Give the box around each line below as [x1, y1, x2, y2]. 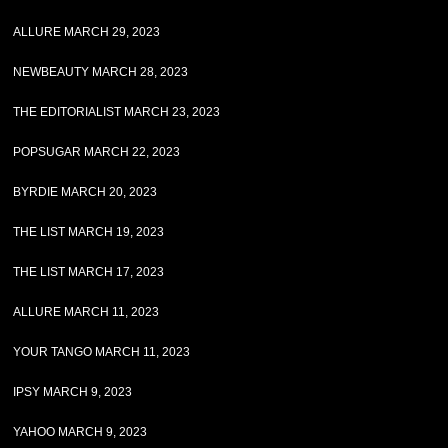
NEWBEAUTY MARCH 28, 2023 [13, 65, 189, 79]
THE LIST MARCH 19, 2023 [13, 225, 165, 239]
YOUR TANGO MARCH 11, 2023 [13, 345, 191, 359]
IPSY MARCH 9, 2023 [13, 385, 133, 399]
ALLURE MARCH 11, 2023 [13, 305, 160, 319]
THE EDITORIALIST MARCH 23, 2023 [13, 105, 221, 119]
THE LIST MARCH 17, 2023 [13, 265, 165, 279]
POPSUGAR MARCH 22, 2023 [13, 145, 181, 159]
